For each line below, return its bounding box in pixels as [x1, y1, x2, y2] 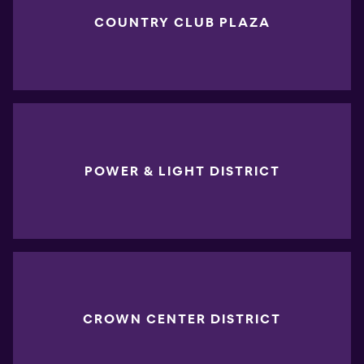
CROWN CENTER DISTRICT [83, 310, 281, 327]
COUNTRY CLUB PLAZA [93, 14, 271, 32]
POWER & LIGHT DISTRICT [84, 162, 280, 180]
